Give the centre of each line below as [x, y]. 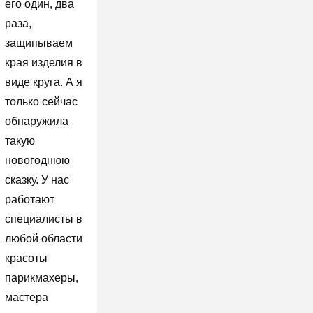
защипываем [38, 43]
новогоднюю [37, 160]
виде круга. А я [43, 82]
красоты [26, 258]
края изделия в [43, 62]
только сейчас [41, 101]
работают [29, 199]
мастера [26, 297]
